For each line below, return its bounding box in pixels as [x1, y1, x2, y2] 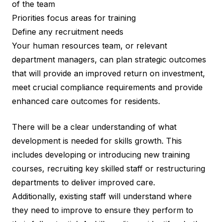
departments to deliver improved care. [12, 177, 158, 187]
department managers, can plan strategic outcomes [12, 54, 206, 64]
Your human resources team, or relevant [12, 40, 167, 51]
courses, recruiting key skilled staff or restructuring [12, 163, 205, 173]
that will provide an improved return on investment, [12, 68, 205, 78]
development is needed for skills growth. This [12, 135, 182, 146]
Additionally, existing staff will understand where [12, 191, 192, 201]
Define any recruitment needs [12, 26, 123, 37]
